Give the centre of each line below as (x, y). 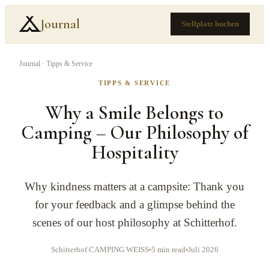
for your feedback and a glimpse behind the (134, 205)
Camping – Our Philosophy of (134, 132)
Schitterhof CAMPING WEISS (100, 250)
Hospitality (134, 152)
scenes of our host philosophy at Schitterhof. (134, 223)
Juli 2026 (203, 250)
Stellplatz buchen (210, 24)
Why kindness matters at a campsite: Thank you (134, 187)
